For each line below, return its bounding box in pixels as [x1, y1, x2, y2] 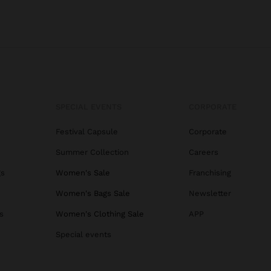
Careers [189, 147, 218, 157]
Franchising [189, 168, 231, 177]
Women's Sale [56, 168, 110, 177]
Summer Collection [56, 147, 129, 157]
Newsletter [189, 188, 231, 198]
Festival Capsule [56, 126, 118, 136]
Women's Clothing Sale [56, 209, 144, 218]
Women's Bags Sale [56, 188, 130, 198]
